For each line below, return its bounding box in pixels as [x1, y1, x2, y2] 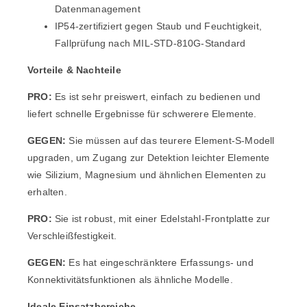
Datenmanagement [55, 3, 140, 14]
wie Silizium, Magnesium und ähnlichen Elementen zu [27, 169, 267, 180]
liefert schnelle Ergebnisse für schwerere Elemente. [27, 108, 257, 119]
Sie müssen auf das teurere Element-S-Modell [66, 134, 275, 146]
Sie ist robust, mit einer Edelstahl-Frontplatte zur [51, 212, 271, 224]
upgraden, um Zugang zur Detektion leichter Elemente [27, 151, 270, 163]
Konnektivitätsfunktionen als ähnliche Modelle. [27, 273, 233, 285]
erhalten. [27, 186, 67, 197]
